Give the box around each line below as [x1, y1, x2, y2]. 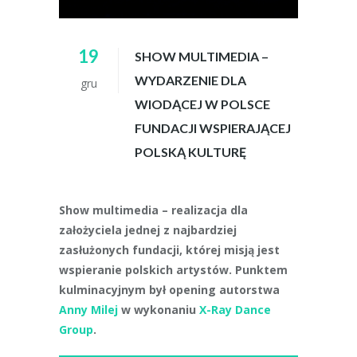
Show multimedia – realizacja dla [59, 202, 248, 218]
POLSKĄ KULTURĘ [135, 144, 246, 159]
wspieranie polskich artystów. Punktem [59, 262, 288, 277]
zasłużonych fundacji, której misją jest [59, 242, 280, 257]
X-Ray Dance [199, 302, 271, 317]
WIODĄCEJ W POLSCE [135, 96, 270, 112]
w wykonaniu [118, 302, 199, 317]
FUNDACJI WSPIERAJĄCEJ [135, 120, 291, 135]
